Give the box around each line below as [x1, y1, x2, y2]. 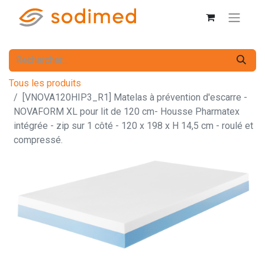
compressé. [14, 134, 63, 146]
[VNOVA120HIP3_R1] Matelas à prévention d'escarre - [22, 91, 247, 103]
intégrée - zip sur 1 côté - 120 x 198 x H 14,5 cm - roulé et [14, 119, 253, 131]
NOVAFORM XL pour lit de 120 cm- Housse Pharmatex [14, 105, 240, 117]
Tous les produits [9, 77, 81, 89]
